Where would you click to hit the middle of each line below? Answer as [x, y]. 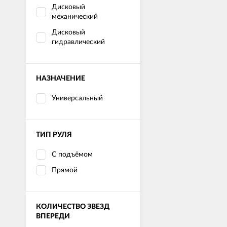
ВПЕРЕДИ [53, 216]
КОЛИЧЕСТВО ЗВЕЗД [73, 206]
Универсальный [77, 98]
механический [75, 16]
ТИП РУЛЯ [54, 135]
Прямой [65, 170]
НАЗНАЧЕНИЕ [61, 78]
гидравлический [78, 42]
